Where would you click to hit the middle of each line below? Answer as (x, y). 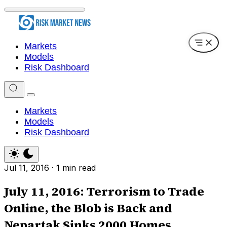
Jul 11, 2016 (27, 168)
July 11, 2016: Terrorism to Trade (104, 192)
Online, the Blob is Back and (88, 208)
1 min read (76, 168)
